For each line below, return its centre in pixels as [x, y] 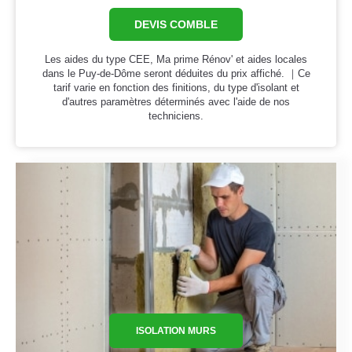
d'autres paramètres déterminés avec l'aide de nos [176, 102]
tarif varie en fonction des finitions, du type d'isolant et [176, 88]
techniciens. [176, 116]
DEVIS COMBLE [176, 25]
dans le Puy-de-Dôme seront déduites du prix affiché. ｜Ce [176, 74]
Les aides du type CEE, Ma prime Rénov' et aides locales [176, 60]
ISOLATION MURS [176, 330]
